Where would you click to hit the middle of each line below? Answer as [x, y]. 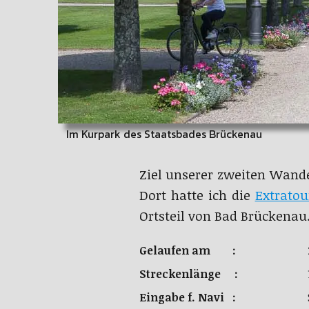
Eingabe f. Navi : [187, 297]
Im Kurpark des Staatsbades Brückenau [160, 133]
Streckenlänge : [188, 273]
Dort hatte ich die [197, 195]
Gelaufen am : [187, 250]
